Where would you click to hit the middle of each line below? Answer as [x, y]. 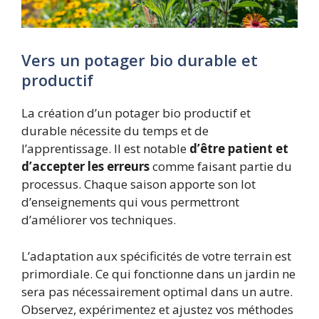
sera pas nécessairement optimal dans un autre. [157, 291]
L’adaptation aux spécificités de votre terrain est [156, 256]
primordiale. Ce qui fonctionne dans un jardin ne [158, 273]
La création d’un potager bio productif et [136, 113]
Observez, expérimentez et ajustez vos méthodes [157, 309]
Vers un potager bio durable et [140, 60]
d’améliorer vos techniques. [99, 220]
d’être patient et [239, 149]
